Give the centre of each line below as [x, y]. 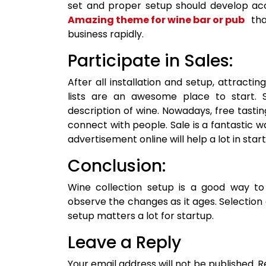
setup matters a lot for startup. [141, 216]
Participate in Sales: [150, 61]
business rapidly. [106, 34]
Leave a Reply [124, 243]
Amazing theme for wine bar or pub [156, 20]
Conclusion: [117, 166]
